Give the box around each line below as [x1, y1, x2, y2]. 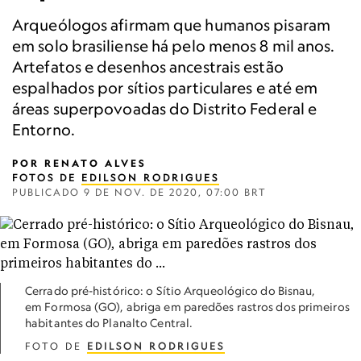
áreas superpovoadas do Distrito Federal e [12, 99, 317, 118]
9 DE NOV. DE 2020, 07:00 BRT [84, 186, 267, 198]
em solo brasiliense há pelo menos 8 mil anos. [12, 36, 335, 55]
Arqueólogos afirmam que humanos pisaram [12, 15, 330, 34]
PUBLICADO [12, 186, 84, 198]
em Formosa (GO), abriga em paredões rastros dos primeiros [25, 300, 350, 313]
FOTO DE [25, 340, 87, 352]
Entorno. [12, 120, 75, 139]
